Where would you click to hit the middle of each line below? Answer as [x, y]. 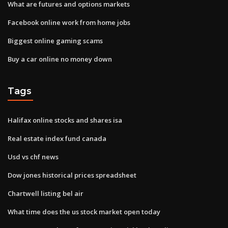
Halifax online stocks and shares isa [65, 120]
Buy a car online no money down [60, 59]
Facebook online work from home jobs [69, 22]
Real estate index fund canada [57, 138]
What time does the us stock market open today [84, 211]
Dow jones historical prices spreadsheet [72, 175]
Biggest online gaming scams [55, 40]
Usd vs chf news [33, 156]
